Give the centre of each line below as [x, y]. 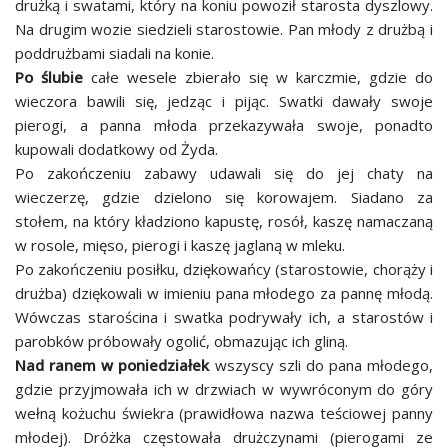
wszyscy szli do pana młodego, [323, 365]
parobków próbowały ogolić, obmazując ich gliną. [181, 341]
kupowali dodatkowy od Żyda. [116, 149]
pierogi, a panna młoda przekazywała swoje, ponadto [224, 125]
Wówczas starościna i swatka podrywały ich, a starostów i [224, 317]
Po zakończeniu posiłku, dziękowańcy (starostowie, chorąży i [224, 269]
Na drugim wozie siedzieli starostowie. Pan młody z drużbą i [224, 29]
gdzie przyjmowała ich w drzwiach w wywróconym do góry [224, 389]
